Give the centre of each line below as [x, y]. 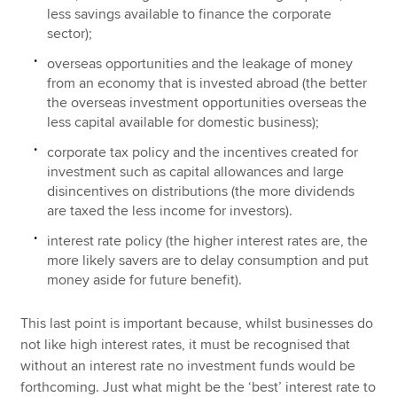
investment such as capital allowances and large [196, 171]
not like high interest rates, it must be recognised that [186, 345]
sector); [70, 33]
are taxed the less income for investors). [170, 210]
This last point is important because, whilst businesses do [197, 324]
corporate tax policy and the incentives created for [203, 152]
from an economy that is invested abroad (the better [207, 83]
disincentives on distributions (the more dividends [201, 191]
